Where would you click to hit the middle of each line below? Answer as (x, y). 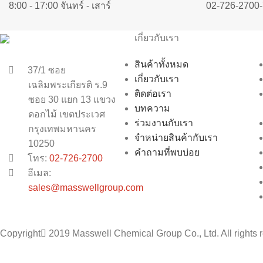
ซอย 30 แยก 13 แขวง (72, 99)
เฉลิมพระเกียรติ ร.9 (68, 85)
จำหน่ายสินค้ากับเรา (176, 137)
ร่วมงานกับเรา (164, 123)
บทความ (152, 108)
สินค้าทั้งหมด (161, 64)
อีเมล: (38, 173)
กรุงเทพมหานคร (62, 129)
